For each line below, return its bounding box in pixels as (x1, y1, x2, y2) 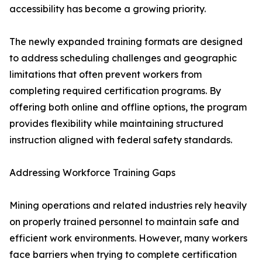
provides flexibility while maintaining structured (9, 118, 223, 130)
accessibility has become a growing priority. (9, 3, 206, 15)
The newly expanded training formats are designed (9, 36, 243, 48)
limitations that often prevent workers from (9, 68, 202, 81)
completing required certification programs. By (9, 85, 221, 97)
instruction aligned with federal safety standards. (9, 134, 232, 146)
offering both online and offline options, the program (9, 101, 247, 113)
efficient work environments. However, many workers (9, 232, 247, 244)
